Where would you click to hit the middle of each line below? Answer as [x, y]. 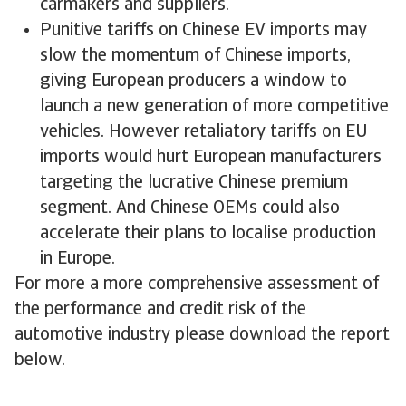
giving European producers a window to [193, 82]
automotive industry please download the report [202, 335]
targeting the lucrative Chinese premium [194, 183]
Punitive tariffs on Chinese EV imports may [203, 31]
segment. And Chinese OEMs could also [190, 208]
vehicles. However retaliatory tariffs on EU [204, 132]
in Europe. [77, 259]
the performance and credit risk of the [160, 310]
